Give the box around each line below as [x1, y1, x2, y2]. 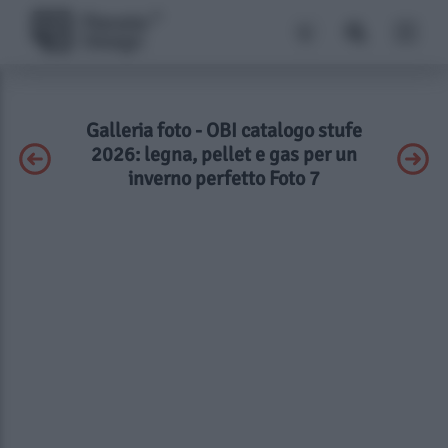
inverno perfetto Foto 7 [128, 166, 320, 191]
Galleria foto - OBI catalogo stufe [86, 118, 362, 143]
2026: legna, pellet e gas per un [91, 142, 357, 167]
